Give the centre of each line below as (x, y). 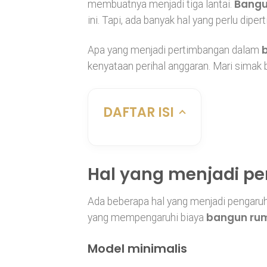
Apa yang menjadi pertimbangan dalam (175, 50)
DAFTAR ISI (139, 112)
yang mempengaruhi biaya (147, 217)
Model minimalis (137, 249)
